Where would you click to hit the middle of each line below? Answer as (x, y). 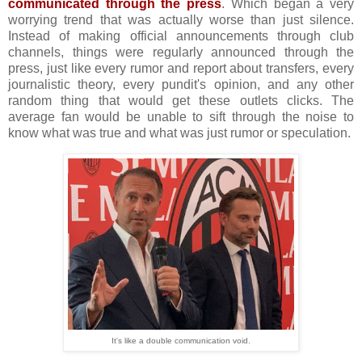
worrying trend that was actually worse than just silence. (181, 19)
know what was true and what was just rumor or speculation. (179, 133)
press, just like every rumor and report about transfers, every (181, 68)
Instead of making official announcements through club (181, 36)
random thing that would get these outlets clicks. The (181, 100)
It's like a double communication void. (181, 341)
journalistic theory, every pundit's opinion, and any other (181, 84)
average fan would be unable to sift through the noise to (181, 116)
